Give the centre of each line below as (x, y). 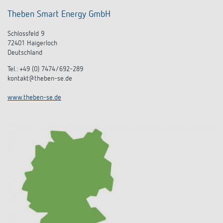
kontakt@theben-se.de (40, 79)
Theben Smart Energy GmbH (59, 15)
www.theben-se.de (34, 98)
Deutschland (25, 53)
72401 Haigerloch (32, 44)
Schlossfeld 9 (26, 34)
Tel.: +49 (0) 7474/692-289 (45, 69)
